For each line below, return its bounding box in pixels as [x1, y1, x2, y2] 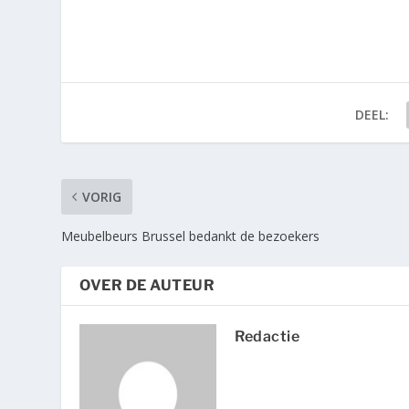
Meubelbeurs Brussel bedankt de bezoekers [61, 226, 320, 245]
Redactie [235, 327, 300, 345]
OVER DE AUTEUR [79, 276, 215, 294]
